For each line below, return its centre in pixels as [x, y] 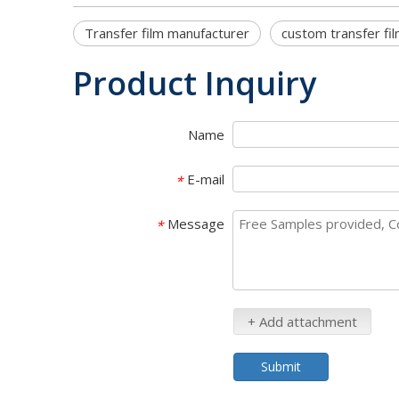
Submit [281, 366]
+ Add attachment [302, 322]
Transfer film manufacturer [167, 33]
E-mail [206, 179]
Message [196, 224]
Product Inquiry [195, 83]
